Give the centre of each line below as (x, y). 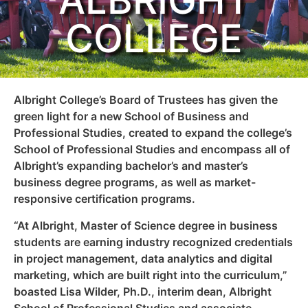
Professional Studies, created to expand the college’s (153, 133)
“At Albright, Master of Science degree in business (146, 225)
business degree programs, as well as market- (135, 183)
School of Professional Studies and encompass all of (152, 150)
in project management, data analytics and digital (143, 258)
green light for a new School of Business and (131, 117)
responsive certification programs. (104, 199)
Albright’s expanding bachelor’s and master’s (131, 166)
